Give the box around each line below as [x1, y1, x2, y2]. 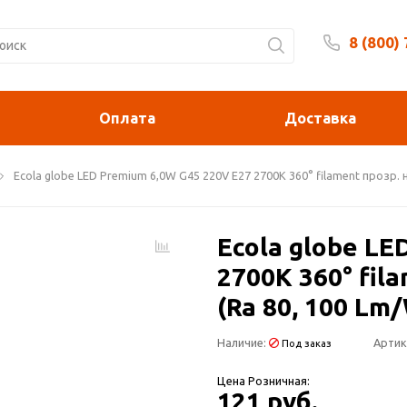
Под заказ [279, 338, 332, 349]
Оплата [98, 109, 155, 126]
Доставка [284, 109, 357, 126]
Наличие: [217, 336, 269, 349]
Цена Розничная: [217, 374, 310, 387]
